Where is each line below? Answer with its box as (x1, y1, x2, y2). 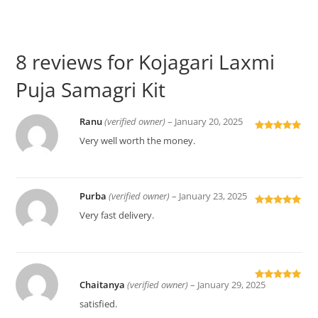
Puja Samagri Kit (16, 75, 166, 103)
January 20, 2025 (175, 115, 243, 128)
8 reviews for (16, 48, 139, 75)
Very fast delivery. (79, 209, 155, 221)
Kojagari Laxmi (138, 48, 275, 75)
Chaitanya (79, 279, 128, 292)
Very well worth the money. (79, 134, 196, 147)
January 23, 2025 (179, 190, 248, 202)
